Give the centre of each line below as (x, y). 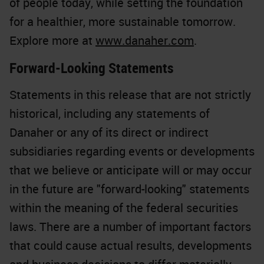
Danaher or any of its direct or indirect (109, 132)
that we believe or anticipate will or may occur (131, 170)
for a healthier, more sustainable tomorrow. (123, 22)
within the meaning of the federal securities (124, 208)
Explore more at (52, 40)
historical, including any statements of (110, 113)
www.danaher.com (145, 40)
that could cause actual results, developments (131, 245)
